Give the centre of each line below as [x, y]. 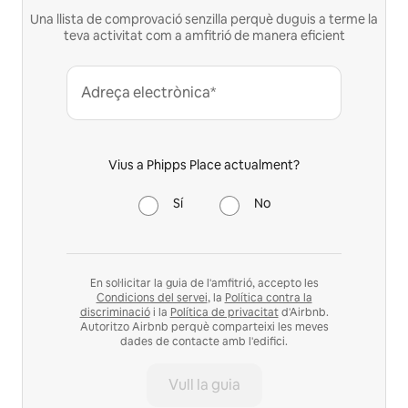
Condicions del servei [152, 297]
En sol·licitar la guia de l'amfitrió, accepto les [204, 283]
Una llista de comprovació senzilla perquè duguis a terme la [204, 19]
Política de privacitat [224, 312]
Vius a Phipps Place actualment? [204, 164]
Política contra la [268, 297]
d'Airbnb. [303, 312]
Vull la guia [204, 384]
